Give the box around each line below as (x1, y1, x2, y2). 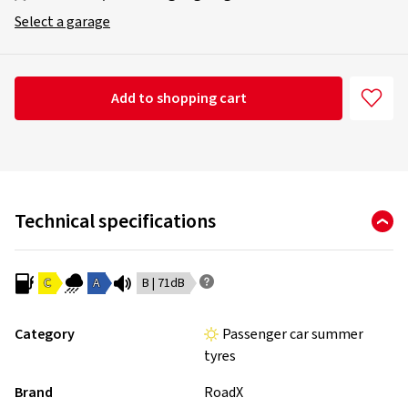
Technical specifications (15, 207, 216, 236)
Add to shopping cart (110, 88, 247, 108)
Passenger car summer (222, 324, 363, 344)
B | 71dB (142, 274, 185, 292)
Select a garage (15, 12, 110, 32)
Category (15, 324, 75, 344)
